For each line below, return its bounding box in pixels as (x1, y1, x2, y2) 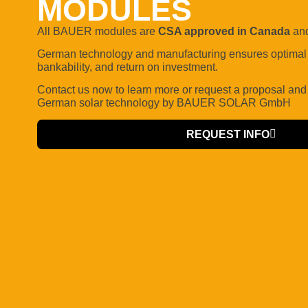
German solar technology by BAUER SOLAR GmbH (36, 97, 291, 109)
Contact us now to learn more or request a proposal (36, 84, 288, 96)
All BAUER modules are (36, 25, 158, 37)
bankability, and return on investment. (36, 60, 218, 73)
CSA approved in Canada (157, 25, 290, 37)
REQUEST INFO (186, 128, 269, 140)
